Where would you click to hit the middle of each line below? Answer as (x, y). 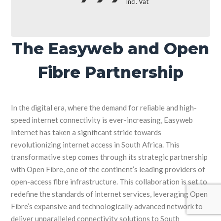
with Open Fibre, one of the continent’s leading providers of (108, 169)
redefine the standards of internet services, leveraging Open (110, 194)
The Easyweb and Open (110, 48)
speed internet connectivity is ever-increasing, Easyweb (102, 120)
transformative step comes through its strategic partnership (110, 157)
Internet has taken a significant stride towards (86, 132)
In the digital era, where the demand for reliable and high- (104, 107)
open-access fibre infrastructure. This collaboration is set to (109, 181)
